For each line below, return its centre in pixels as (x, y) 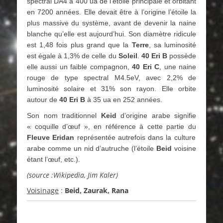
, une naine (178, 67)
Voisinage (43, 190)
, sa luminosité (172, 45)
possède (182, 56)
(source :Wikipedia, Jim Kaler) (72, 175)
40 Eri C (146, 67)
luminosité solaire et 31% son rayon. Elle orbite (111, 89)
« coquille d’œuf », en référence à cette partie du (111, 126)
